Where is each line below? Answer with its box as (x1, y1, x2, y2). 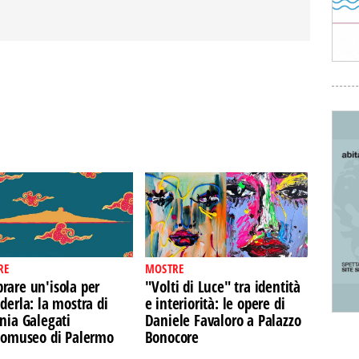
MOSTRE (144, 260, 184, 276)
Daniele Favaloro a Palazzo (144, 310, 301, 331)
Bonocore (144, 327, 200, 348)
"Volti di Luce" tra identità (144, 276, 301, 297)
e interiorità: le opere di (144, 293, 285, 314)
